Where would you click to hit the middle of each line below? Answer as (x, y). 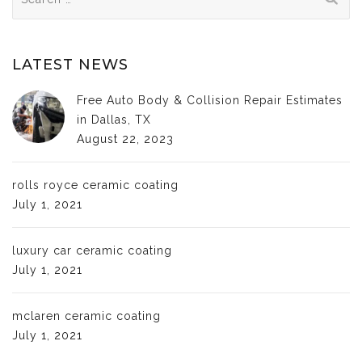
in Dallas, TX (114, 119)
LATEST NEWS (70, 64)
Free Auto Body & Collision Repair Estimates (210, 100)
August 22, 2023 (125, 139)
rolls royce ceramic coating (95, 185)
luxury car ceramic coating (92, 250)
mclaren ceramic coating (86, 316)
